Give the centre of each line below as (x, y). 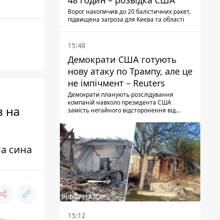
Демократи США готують (122, 60)
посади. (79, 118)
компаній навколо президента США (120, 103)
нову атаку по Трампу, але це (130, 71)
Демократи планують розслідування (121, 95)
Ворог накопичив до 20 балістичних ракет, (129, 12)
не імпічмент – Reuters (116, 83)
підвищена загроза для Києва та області (126, 20)
